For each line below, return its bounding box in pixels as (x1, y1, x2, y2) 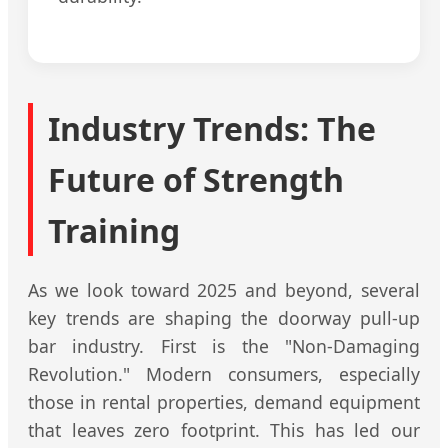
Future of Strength (48, 157, 344, 201)
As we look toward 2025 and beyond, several (28, 277, 420, 302)
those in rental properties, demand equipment (28, 389, 420, 414)
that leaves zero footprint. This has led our (28, 417, 420, 442)
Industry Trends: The (48, 106, 376, 150)
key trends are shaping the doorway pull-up (28, 305, 420, 330)
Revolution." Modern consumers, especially (28, 361, 420, 386)
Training (48, 208, 180, 252)
